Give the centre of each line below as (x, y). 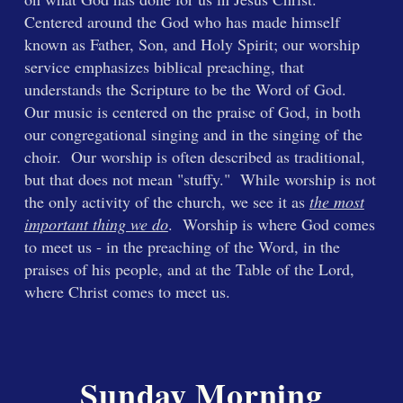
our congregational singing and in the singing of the (193, 134)
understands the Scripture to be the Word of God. (188, 89)
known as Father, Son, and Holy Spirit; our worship (192, 44)
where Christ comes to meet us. (127, 291)
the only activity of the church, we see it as (166, 201)
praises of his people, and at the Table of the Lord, (189, 269)
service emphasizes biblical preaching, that (164, 67)
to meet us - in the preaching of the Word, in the (182, 246)
